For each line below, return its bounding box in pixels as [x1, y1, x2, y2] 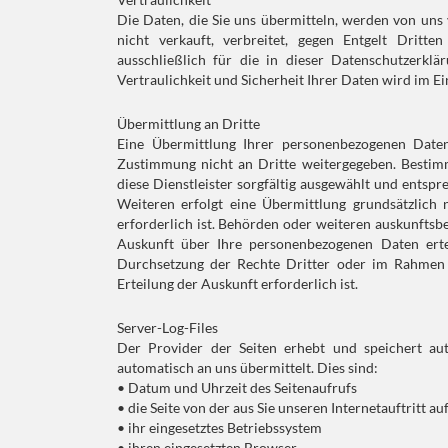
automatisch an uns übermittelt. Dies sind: [117, 359, 378, 376]
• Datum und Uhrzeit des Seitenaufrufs [117, 379, 357, 396]
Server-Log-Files [117, 319, 218, 336]
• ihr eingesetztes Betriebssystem [117, 419, 322, 436]
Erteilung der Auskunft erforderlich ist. [117, 275, 358, 292]
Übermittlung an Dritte [117, 115, 260, 132]
